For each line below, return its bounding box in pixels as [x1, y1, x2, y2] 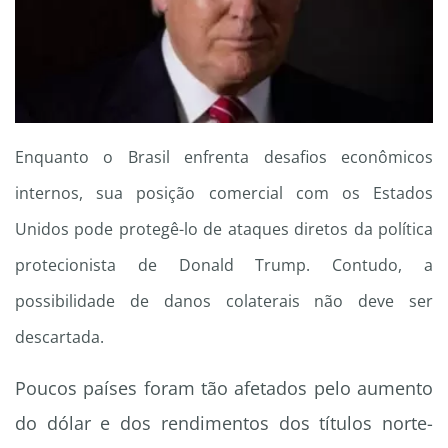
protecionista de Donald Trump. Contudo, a [15, 254, 433, 277]
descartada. [15, 326, 104, 349]
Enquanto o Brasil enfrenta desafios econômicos [15, 146, 433, 169]
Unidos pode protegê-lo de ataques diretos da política [15, 218, 433, 241]
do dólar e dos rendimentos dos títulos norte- [15, 411, 433, 436]
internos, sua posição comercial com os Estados [15, 182, 433, 205]
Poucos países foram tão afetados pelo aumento [15, 376, 433, 401]
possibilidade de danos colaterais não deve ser [15, 290, 433, 313]
